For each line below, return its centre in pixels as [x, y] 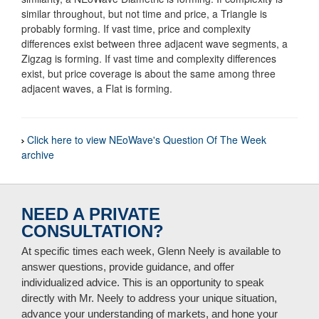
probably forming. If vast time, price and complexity [136, 28]
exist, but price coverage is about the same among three [148, 73]
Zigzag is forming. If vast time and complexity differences [149, 58]
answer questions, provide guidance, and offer [128, 267]
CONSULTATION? [93, 231]
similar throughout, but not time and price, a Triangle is [144, 14]
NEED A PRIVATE [91, 214]
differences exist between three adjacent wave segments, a [155, 43]
